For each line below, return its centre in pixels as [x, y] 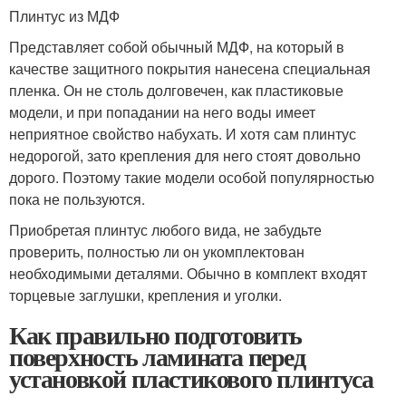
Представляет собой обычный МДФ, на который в [177, 47]
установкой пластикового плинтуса [191, 379]
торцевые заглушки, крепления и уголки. [145, 295]
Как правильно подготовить [155, 335]
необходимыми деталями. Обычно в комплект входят [188, 274]
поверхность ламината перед [157, 357]
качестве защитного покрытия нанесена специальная [190, 69]
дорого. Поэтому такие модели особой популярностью [192, 178]
